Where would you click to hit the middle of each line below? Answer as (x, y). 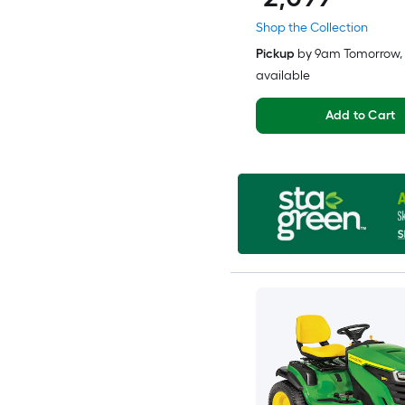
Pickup (275, 54)
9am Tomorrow (357, 54)
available (283, 76)
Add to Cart (360, 116)
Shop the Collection (311, 28)
